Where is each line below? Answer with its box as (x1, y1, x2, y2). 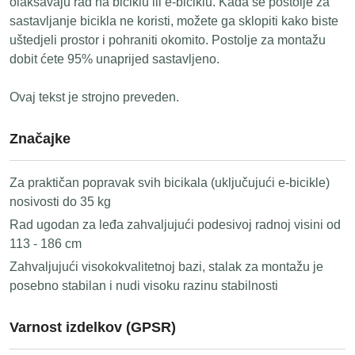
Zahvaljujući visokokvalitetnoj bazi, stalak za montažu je (10, 260, 323, 273)
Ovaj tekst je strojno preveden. (10, 90, 179, 104)
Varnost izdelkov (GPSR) (10, 319, 176, 335)
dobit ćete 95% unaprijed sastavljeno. (10, 52, 219, 66)
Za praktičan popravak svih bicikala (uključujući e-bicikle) (10, 176, 330, 189)
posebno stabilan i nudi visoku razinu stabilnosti (10, 279, 278, 292)
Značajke (10, 131, 71, 147)
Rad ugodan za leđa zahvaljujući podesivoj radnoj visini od (10, 218, 341, 231)
